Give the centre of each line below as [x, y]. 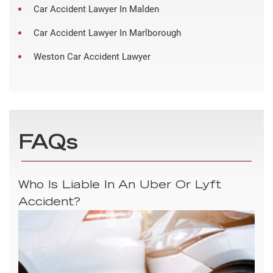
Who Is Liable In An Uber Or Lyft [120, 186]
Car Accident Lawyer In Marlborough [107, 33]
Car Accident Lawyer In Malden [96, 9]
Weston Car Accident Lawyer [92, 56]
